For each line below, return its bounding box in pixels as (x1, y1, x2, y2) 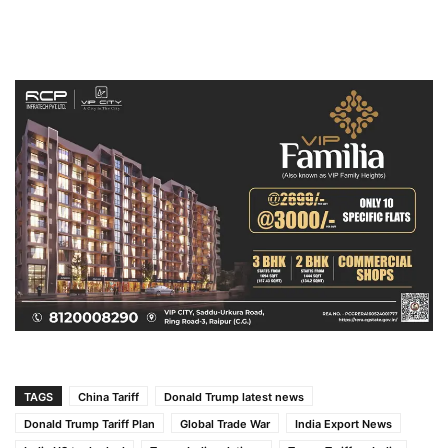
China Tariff (78, 390, 139, 405)
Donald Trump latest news (164, 390, 304, 405)
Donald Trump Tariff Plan (24, 417, 155, 432)
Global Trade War (180, 417, 270, 432)
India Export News (295, 417, 392, 432)
